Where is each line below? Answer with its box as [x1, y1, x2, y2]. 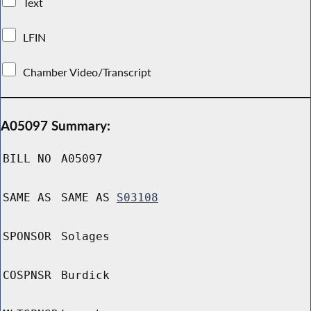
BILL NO [3, 152, 51, 166]
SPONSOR [3, 230, 51, 244]
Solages [61, 230, 110, 244]
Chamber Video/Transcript [20, 65, 155, 79]
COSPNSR [3, 269, 51, 283]
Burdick [61, 269, 110, 283]
